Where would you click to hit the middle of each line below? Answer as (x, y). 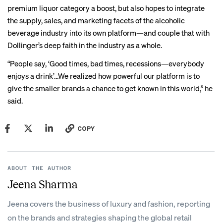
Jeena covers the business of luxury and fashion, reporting (109, 203)
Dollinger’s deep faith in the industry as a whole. (85, 45)
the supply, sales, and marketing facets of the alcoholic (96, 20)
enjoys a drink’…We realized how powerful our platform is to (104, 76)
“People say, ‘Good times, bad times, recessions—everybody (106, 63)
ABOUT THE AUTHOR (40, 168)
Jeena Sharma (43, 185)
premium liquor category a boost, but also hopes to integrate (106, 8)
